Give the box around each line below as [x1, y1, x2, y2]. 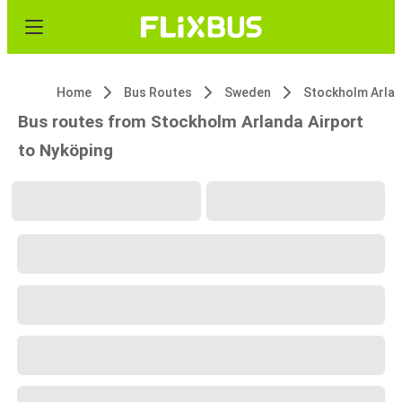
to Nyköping [18, 140, 113, 161]
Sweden [224, 85, 271, 100]
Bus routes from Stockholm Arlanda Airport [18, 111, 363, 132]
